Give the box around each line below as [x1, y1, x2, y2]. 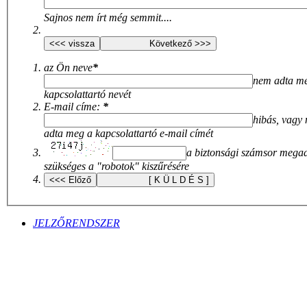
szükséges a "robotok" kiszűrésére [44, 160, 189, 173]
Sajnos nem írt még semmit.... [44, 12, 172, 24]
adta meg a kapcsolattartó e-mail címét [87, 127, 213, 140]
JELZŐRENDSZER [33, 217, 120, 230]
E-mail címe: [44, 101, 103, 113]
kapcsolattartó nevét [44, 88, 131, 101]
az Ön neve [44, 62, 93, 74]
